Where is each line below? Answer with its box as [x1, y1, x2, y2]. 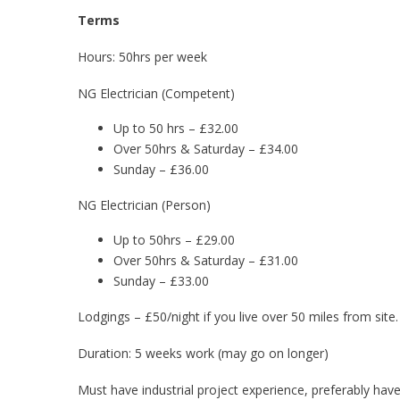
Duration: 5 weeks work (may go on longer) [78, 345, 329, 362]
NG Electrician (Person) [78, 196, 211, 213]
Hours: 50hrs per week [78, 48, 207, 65]
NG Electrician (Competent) [78, 85, 235, 102]
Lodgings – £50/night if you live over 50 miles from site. [78, 308, 398, 325]
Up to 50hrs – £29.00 [113, 231, 235, 248]
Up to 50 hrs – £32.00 [113, 120, 238, 137]
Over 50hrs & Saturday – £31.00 [113, 252, 298, 269]
